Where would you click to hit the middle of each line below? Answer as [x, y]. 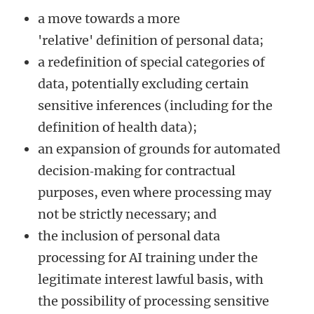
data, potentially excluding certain [143, 84]
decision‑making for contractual [137, 171]
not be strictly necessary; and [127, 214]
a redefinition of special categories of [151, 62]
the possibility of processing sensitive [153, 301]
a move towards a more [109, 19]
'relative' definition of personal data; [151, 41]
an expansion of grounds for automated [159, 149]
